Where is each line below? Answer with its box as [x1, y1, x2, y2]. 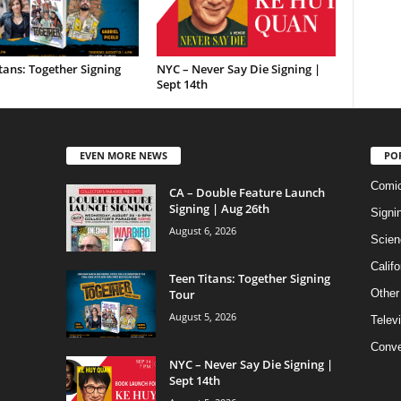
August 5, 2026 [168, 309, 236, 323]
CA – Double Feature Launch [168, 183, 325, 200]
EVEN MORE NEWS [79, 148, 167, 162]
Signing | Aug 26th [168, 200, 269, 217]
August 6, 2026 [168, 223, 236, 237]
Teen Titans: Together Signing [168, 269, 330, 286]
